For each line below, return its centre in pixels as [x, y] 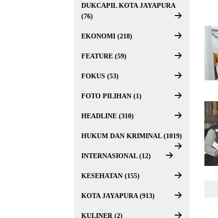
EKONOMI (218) [107, 36]
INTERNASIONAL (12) [116, 156]
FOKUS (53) [100, 76]
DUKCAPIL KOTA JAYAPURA [128, 6]
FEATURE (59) [104, 56]
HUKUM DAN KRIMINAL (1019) [132, 136]
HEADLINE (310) [108, 116]
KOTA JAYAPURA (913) [118, 196]
